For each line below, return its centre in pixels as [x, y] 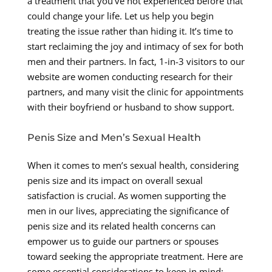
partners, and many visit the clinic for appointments [135, 91]
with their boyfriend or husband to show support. [131, 107]
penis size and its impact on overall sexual [115, 180]
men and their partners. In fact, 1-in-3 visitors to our [136, 61]
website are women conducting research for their [130, 76]
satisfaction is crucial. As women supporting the [126, 195]
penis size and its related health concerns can [121, 226]
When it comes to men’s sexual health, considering [133, 165]
